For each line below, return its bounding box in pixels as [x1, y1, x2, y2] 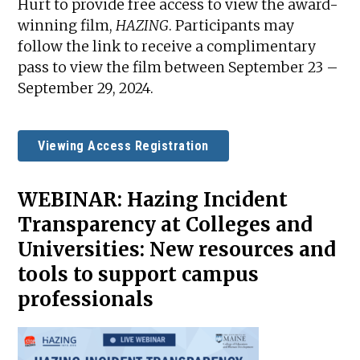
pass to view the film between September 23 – [18, 58, 339, 76]
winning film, [18, 16, 117, 35]
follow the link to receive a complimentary [18, 37, 317, 55]
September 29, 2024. [18, 79, 154, 97]
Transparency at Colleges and [18, 211, 313, 237]
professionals [18, 286, 154, 312]
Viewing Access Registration [38, 138, 209, 154]
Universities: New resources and [18, 236, 337, 262]
